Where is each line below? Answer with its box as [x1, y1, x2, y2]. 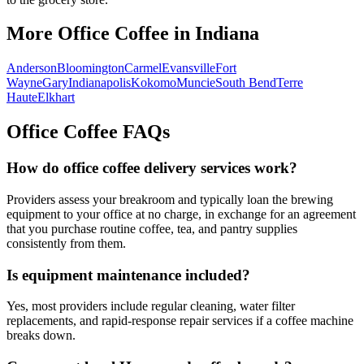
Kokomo [131, 76, 176, 90]
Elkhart [37, 90, 75, 105]
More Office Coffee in [6, 23, 195, 45]
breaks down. [6, 328, 76, 343]
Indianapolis [68, 76, 131, 90]
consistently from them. [6, 236, 126, 250]
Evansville [162, 61, 215, 76]
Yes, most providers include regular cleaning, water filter [6, 299, 295, 314]
